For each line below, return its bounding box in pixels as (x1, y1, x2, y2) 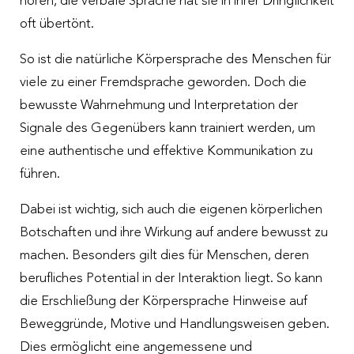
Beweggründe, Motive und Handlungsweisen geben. (20, 317, 330, 331)
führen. (20, 167, 60, 181)
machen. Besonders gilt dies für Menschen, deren (20, 248, 309, 262)
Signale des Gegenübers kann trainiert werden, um (20, 121, 315, 135)
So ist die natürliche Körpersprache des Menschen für (20, 52, 331, 66)
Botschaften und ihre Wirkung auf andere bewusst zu (20, 225, 328, 239)
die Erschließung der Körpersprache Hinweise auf (20, 294, 307, 308)
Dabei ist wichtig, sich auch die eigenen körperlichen (20, 202, 322, 217)
